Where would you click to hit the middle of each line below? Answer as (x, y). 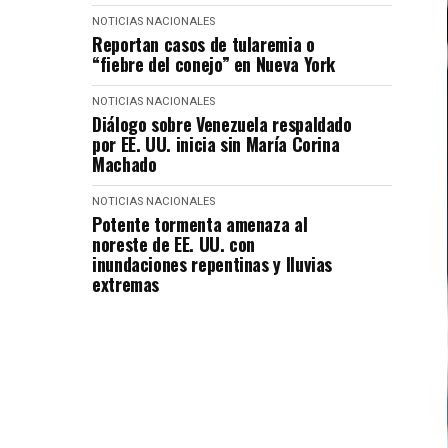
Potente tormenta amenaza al (200, 223)
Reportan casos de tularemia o (203, 43)
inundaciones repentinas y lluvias (212, 263)
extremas (126, 283)
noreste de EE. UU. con (174, 243)
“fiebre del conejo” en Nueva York (214, 63)
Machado (124, 163)
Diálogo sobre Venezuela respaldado (222, 123)
